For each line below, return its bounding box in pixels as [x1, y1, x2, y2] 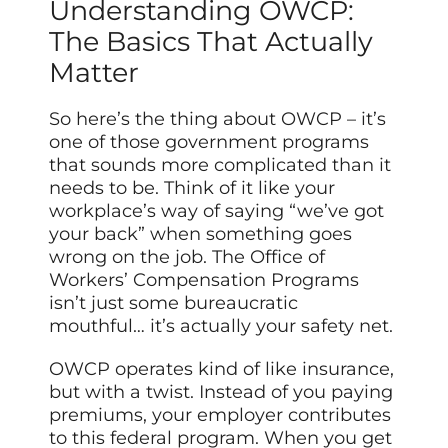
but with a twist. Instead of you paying [49, 381, 394, 404]
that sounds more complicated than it [49, 154, 392, 177]
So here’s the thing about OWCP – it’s [49, 108, 387, 131]
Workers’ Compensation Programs [49, 269, 360, 292]
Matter [49, 56, 140, 90]
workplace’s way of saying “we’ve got [49, 200, 385, 223]
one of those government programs [49, 131, 370, 154]
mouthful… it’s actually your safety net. [49, 315, 394, 338]
